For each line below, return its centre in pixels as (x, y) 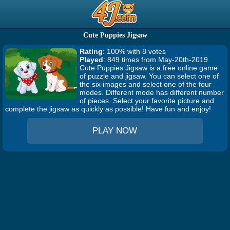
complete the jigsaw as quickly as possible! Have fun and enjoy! (108, 109)
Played (91, 60)
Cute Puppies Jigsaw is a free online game (149, 68)
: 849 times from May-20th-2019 (156, 60)
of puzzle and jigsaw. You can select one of (149, 76)
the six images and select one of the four (146, 84)
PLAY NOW (115, 131)
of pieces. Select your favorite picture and (147, 101)
